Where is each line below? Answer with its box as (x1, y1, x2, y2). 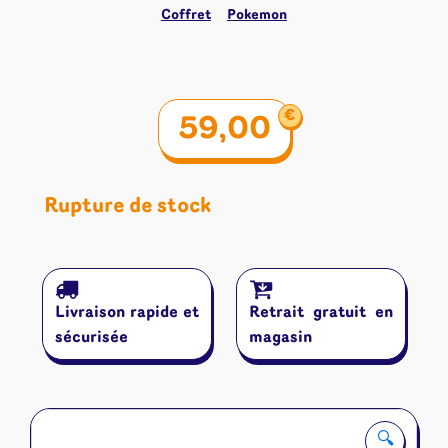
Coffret (161, 7, 211, 23)
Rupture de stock (44, 195, 211, 217)
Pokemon (227, 7, 287, 23)
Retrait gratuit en (249, 304, 394, 321)
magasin (249, 329, 312, 346)
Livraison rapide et (54, 304, 199, 321)
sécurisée (54, 329, 128, 346)
